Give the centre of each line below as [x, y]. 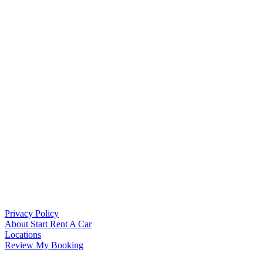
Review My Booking [44, 245]
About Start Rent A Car [48, 224]
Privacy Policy [32, 214]
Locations [23, 235]
